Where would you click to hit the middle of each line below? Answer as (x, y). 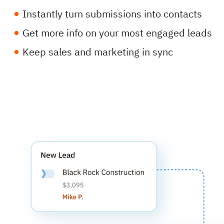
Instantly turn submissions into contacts (112, 13)
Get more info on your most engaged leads (117, 32)
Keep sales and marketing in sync (98, 51)
